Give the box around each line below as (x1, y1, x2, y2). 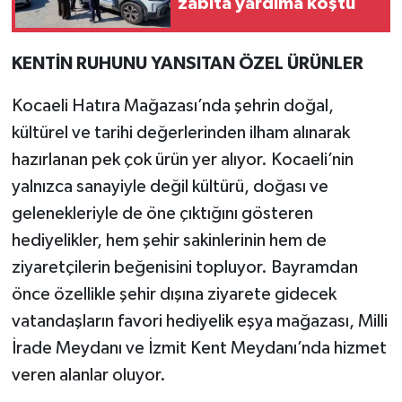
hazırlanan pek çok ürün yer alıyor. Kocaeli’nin (11, 150, 354, 169)
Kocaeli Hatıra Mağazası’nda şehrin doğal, (11, 96, 334, 115)
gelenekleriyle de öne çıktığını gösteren (11, 204, 313, 223)
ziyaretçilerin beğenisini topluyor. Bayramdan (11, 258, 358, 276)
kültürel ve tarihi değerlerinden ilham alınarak (11, 123, 350, 142)
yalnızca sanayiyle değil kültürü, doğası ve (11, 177, 328, 196)
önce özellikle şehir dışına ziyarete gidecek (11, 284, 336, 303)
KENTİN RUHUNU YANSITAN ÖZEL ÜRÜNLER (11, 54, 363, 73)
